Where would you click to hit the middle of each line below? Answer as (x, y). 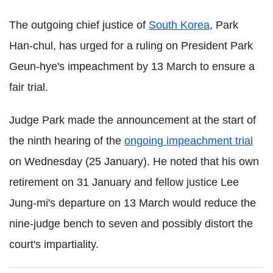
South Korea (179, 25)
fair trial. (29, 87)
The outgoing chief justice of (79, 25)
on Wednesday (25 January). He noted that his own (134, 161)
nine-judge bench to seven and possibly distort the (131, 224)
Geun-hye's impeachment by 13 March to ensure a (132, 66)
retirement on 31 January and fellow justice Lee (124, 182)
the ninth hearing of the (67, 141)
